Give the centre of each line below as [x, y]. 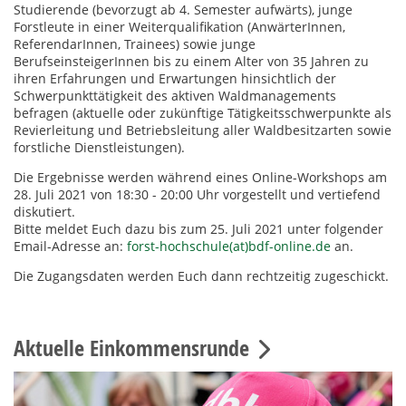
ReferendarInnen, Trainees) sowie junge [135, 44]
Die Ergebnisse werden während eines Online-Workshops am [200, 178]
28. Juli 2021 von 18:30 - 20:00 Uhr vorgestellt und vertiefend [197, 195]
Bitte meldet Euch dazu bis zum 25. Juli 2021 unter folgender [198, 229]
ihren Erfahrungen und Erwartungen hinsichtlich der [175, 79]
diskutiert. [44, 212]
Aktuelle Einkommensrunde [131, 348]
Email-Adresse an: [70, 246]
